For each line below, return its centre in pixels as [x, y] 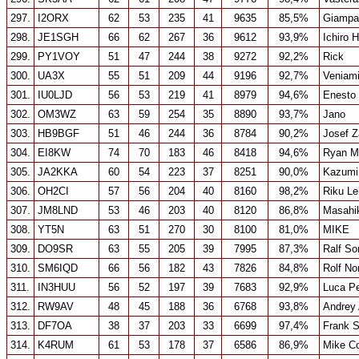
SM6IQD [58, 268]
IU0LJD [55, 95]
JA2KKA [58, 172]
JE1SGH [58, 37]
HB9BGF [58, 133]
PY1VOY [59, 56]
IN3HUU [56, 287]
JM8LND [58, 210]
